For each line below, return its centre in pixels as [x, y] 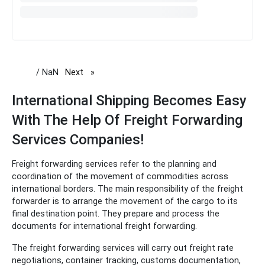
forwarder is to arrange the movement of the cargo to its [125, 201]
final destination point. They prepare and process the [116, 214]
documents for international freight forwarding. [104, 226]
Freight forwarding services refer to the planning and [114, 164]
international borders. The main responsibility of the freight [127, 189]
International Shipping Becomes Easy [129, 101]
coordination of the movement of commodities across [120, 177]
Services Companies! [78, 140]
